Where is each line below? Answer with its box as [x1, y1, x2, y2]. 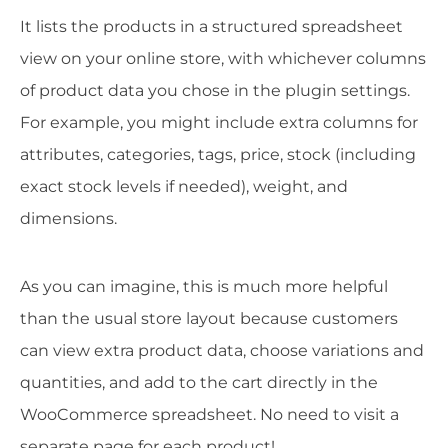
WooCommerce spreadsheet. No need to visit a [20, 405, 399, 425]
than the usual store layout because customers [20, 309, 398, 329]
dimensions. [20, 209, 117, 229]
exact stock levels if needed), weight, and [20, 177, 348, 197]
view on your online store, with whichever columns [20, 49, 426, 69]
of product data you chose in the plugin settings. [20, 81, 410, 101]
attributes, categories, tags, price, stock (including [20, 145, 416, 165]
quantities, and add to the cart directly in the [20, 373, 378, 393]
